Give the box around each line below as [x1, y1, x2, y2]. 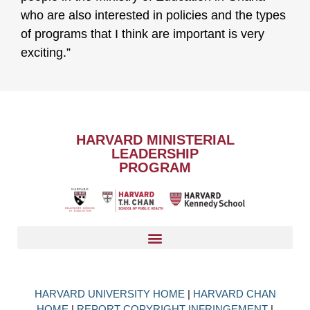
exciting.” [21, 46, 71, 60]
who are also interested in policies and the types [21, 8, 286, 23]
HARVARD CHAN [192, 288, 276, 300]
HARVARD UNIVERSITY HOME [34, 288, 188, 300]
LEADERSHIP [111, 146, 199, 162]
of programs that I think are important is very [21, 27, 264, 42]
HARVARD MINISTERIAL [75, 132, 235, 148]
